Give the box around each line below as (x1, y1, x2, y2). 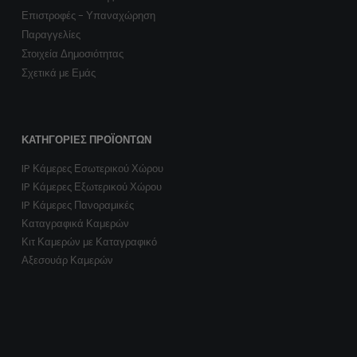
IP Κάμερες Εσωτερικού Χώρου (21, 161, 163, 177)
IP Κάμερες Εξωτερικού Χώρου (21, 179, 162, 195)
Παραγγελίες (21, 27, 80, 43)
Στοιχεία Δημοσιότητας (21, 46, 124, 62)
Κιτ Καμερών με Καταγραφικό (21, 234, 157, 250)
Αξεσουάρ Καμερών (21, 253, 113, 269)
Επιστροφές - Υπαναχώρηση (21, 8, 155, 24)
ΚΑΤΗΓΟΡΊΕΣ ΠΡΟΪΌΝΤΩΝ (21, 132, 151, 148)
